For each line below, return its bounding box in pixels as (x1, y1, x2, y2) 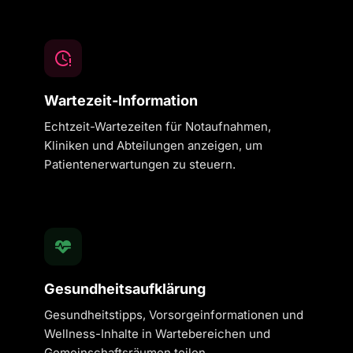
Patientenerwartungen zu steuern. (44, 157, 236, 172)
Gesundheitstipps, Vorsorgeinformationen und (44, 307, 303, 322)
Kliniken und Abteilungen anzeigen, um (44, 138, 262, 153)
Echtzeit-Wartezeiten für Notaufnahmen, (44, 119, 271, 134)
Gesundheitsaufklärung (44, 281, 206, 297)
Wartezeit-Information (44, 92, 198, 109)
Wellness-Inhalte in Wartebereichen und (44, 326, 270, 341)
